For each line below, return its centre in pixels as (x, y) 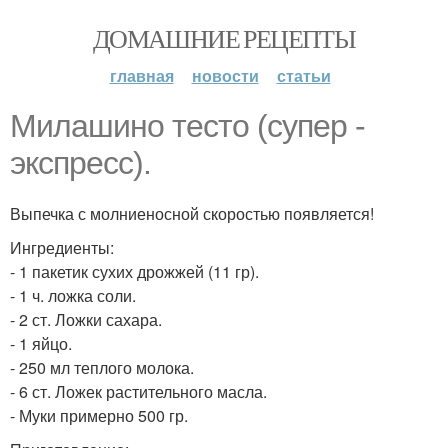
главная (141, 75)
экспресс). (80, 163)
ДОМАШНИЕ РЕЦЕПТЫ (224, 38)
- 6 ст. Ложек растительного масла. (138, 391)
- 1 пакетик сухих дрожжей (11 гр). (134, 271)
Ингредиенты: (62, 247)
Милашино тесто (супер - (187, 126)
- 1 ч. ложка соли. (73, 295)
